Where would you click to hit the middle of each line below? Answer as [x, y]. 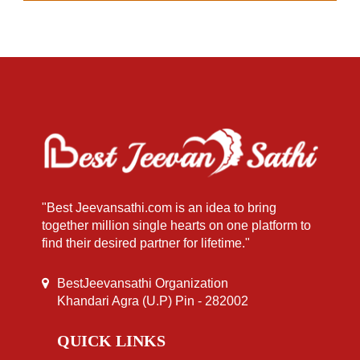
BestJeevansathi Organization [143, 283]
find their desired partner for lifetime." [146, 243]
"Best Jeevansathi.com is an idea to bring [159, 207]
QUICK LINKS [111, 340]
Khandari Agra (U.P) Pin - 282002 [153, 301]
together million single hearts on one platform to [176, 225]
